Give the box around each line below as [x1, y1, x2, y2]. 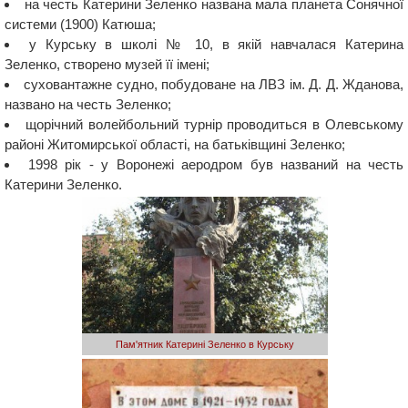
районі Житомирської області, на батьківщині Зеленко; [5, 136, 345, 152]
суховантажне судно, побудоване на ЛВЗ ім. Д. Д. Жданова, [24, 76, 404, 92]
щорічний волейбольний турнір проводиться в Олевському [25, 116, 404, 132]
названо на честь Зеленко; [5, 96, 171, 112]
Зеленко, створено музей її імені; [5, 56, 209, 72]
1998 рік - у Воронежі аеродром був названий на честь [27, 156, 403, 172]
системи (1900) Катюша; [5, 15, 156, 32]
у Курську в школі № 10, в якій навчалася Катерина [28, 36, 404, 52]
